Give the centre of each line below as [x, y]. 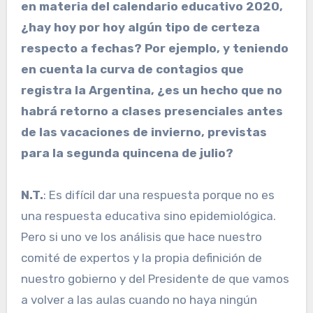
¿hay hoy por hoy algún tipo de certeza [140, 28]
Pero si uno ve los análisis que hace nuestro [141, 237]
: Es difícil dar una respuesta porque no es [159, 195]
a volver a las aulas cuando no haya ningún [139, 300]
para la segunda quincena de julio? [127, 153]
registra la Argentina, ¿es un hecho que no [151, 90]
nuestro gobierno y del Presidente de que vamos [155, 279]
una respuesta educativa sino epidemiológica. [148, 216]
